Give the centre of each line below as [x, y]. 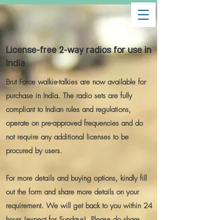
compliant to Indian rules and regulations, [69, 110]
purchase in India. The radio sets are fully [69, 96]
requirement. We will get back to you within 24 [79, 206]
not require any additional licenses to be [67, 137]
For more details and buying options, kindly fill [76, 178]
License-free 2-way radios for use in [79, 50]
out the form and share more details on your [72, 192]
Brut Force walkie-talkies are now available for [76, 82]
